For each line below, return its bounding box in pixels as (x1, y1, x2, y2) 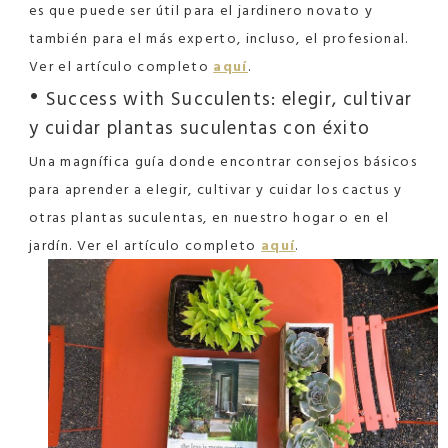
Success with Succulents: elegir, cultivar (40, 83, 413, 114)
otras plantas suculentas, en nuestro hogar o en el (29, 205, 390, 229)
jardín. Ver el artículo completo (29, 233, 261, 257)
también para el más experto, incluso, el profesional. (29, 26, 409, 50)
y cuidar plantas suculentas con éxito (29, 112, 371, 143)
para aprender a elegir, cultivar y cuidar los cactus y (29, 177, 403, 201)
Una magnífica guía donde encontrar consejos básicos (29, 149, 418, 173)
